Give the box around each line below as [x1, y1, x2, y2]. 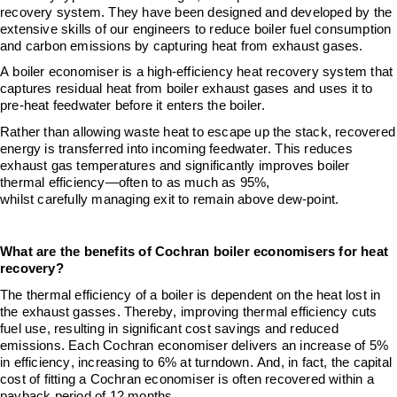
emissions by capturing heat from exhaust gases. [70, 38, 367, 53]
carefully [37, 192, 89, 207]
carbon [25, 38, 71, 53]
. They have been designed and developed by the [101, 4, 393, 19]
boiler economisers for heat [213, 245, 389, 260]
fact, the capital [301, 355, 393, 370]
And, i [253, 355, 292, 370]
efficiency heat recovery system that [176, 65, 393, 80]
